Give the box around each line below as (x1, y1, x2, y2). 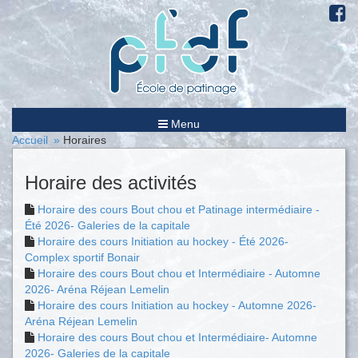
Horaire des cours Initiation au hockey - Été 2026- (38, 235, 288, 248)
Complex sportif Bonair (25, 251, 140, 264)
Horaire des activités (25, 172, 197, 193)
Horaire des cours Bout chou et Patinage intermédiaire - (38, 203, 320, 216)
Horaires (63, 133, 106, 146)
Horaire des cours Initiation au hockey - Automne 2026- (38, 299, 316, 312)
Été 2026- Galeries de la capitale (25, 219, 190, 232)
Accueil (12, 133, 48, 146)
